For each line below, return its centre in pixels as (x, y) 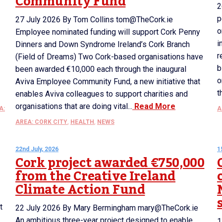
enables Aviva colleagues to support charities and (102, 94)
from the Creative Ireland (96, 176)
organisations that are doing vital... (74, 106)
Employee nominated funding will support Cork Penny (108, 32)
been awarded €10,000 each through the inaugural (101, 69)
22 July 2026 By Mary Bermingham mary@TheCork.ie (107, 208)
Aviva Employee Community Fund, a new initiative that (108, 82)
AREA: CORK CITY (41, 122)
